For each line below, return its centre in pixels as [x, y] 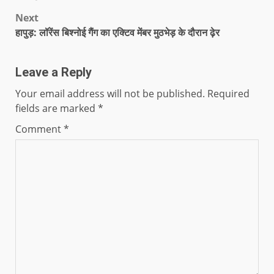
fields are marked [57, 108]
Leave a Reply [54, 72]
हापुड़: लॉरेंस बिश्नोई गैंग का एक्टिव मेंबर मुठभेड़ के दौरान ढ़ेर [117, 32]
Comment [39, 129]
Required [228, 93]
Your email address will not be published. [110, 93]
